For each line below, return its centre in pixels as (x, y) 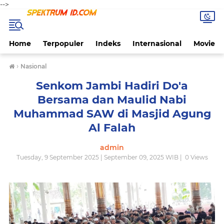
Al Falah (112, 128)
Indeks (108, 43)
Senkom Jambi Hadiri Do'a (112, 86)
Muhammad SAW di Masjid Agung (112, 114)
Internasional (157, 43)
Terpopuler (63, 43)
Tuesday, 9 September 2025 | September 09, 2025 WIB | (100, 157)
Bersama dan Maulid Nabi (112, 100)
